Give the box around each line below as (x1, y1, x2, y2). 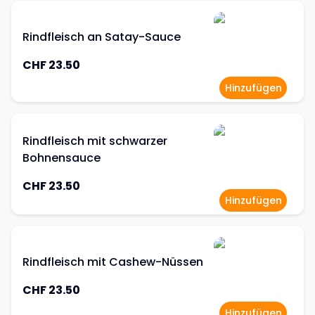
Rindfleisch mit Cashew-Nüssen (22, 254, 203, 270)
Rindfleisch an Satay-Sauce (22, 29, 181, 45)
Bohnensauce (22, 150, 101, 166)
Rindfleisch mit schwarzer (22, 133, 167, 149)
